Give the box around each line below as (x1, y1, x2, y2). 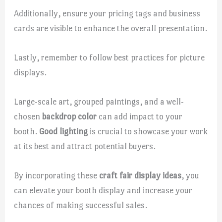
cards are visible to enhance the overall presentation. (14, 23, 208, 33)
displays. (14, 67, 47, 77)
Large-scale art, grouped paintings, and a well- (14, 96, 184, 107)
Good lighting (39, 126, 88, 136)
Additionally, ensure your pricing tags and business (14, 8, 201, 18)
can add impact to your (97, 111, 183, 121)
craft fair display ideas (99, 170, 182, 181)
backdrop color (42, 111, 97, 121)
